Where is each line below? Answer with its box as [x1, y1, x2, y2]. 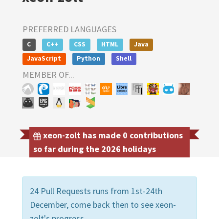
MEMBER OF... [22, 68, 74, 80]
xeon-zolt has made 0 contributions [41, 129, 183, 141]
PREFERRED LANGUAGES [22, 23, 116, 35]
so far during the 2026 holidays [33, 143, 156, 154]
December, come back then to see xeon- [30, 198, 176, 210]
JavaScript [27, 54, 62, 63]
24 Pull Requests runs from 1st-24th [30, 185, 162, 197]
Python [77, 54, 101, 63]
